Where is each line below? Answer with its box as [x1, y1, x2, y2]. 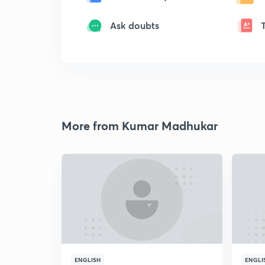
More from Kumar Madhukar [62, 118, 218, 134]
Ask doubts [110, 19, 159, 31]
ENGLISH [75, 256, 101, 264]
